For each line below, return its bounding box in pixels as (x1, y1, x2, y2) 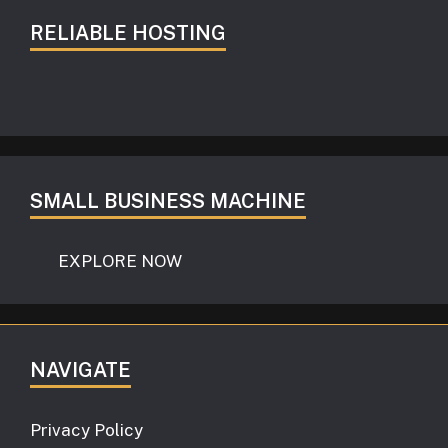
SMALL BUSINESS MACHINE (30, 188, 306, 213)
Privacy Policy (30, 419, 143, 440)
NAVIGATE (30, 357, 131, 382)
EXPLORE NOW (30, 250, 182, 271)
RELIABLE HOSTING (30, 20, 226, 45)
